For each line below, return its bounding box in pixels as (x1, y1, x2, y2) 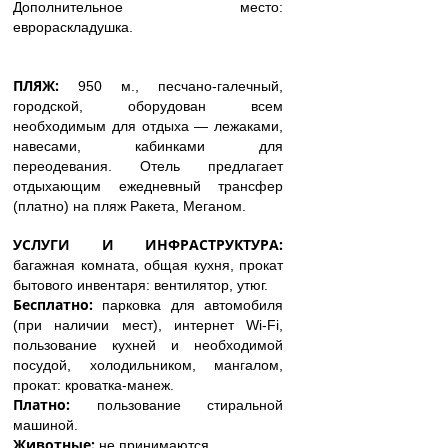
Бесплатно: (13, 295, 103, 315)
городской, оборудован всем (13, 98, 283, 115)
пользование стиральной (96, 397, 283, 414)
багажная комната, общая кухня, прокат (13, 257, 283, 274)
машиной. (13, 417, 78, 434)
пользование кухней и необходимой (13, 337, 283, 354)
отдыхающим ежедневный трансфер (13, 178, 283, 195)
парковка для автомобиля (102, 297, 284, 314)
